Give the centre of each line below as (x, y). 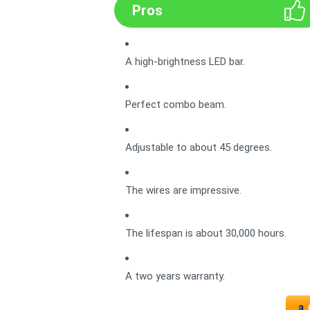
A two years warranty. (175, 276)
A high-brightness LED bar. (185, 62)
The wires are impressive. (183, 190)
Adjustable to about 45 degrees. (199, 147)
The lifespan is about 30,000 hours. (206, 233)
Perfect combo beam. (176, 104)
